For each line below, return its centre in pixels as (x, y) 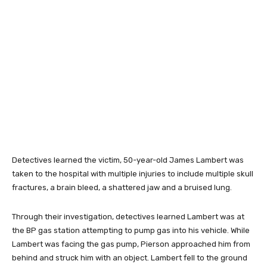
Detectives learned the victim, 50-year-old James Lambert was (128, 160)
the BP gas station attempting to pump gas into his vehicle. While (131, 230)
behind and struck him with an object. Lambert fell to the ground (130, 257)
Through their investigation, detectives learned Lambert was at (128, 216)
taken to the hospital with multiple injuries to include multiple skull (133, 173)
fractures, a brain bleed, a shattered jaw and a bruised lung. (122, 187)
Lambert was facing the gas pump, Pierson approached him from (131, 244)
